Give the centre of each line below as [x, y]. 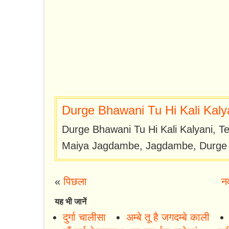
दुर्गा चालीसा [84, 217]
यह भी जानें [71, 202]
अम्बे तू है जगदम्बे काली [168, 217]
